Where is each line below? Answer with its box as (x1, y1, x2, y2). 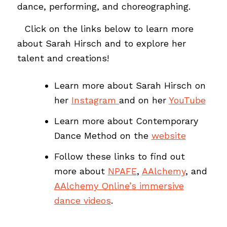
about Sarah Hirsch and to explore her (17, 37, 186, 49)
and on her (119, 95, 169, 106)
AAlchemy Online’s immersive (54, 180, 184, 192)
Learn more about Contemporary (54, 116, 198, 127)
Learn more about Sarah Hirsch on (54, 80, 206, 91)
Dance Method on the (54, 130, 152, 141)
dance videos (54, 195, 111, 206)
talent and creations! (17, 52, 109, 63)
